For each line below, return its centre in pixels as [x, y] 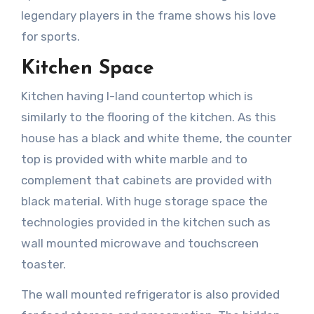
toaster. [43, 265]
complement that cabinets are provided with [146, 180]
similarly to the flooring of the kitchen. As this [148, 117]
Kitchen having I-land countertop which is [137, 96]
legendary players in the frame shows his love [148, 15]
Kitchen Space [87, 68]
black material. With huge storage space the [144, 202]
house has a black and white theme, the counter [156, 138]
